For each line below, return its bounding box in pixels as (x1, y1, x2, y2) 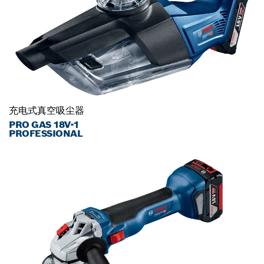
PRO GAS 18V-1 (9, 118, 79, 131)
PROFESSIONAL (9, 127, 83, 140)
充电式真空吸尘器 (9, 104, 84, 117)
